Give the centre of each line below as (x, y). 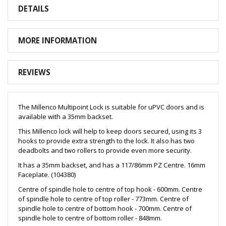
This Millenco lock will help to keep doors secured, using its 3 (110, 131)
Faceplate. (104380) (47, 174)
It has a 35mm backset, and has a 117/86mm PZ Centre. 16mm (112, 165)
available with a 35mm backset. (66, 116)
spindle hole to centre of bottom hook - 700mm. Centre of (105, 208)
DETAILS (34, 8)
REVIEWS (34, 72)
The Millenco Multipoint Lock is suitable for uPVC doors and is (111, 107)
